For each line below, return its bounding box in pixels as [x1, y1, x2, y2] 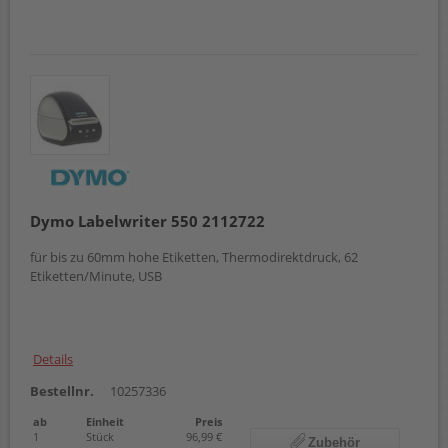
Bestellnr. [30, 381, 94, 400]
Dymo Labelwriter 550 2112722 [30, 211, 265, 232]
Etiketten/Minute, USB [30, 266, 162, 285]
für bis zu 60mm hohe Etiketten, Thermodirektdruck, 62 [30, 247, 358, 266]
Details [33, 349, 73, 368]
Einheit [86, 413, 124, 429]
